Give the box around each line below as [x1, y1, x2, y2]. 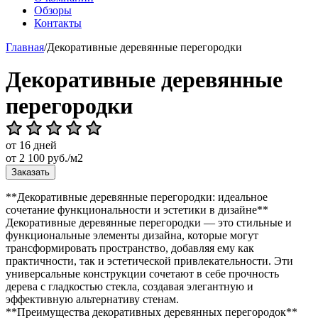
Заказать [11, 167, 50, 177]
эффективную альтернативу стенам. [6, 293, 179, 305]
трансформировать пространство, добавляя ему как [6, 242, 254, 254]
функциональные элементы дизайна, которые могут [6, 229, 258, 241]
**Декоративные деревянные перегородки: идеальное [6, 191, 268, 203]
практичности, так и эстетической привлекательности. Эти [6, 255, 293, 267]
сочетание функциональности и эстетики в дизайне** [6, 204, 268, 216]
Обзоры [34, 4, 72, 16]
